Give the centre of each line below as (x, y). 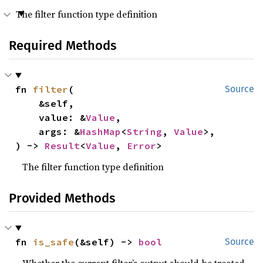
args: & (60, 131)
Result (63, 146)
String (145, 131)
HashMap (101, 131)
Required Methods (63, 45)
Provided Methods (62, 198)
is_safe (54, 242)
